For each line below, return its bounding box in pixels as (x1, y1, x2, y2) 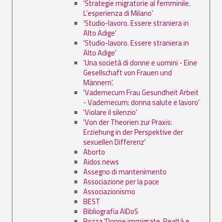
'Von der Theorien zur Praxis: (83, 116, 172, 128)
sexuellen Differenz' (83, 136, 146, 148)
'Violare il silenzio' (83, 106, 137, 118)
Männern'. (83, 76, 113, 88)
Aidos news (83, 156, 119, 167)
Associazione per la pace (83, 175, 159, 187)
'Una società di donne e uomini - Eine (83, 56, 197, 68)
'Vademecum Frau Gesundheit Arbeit (83, 86, 199, 98)
